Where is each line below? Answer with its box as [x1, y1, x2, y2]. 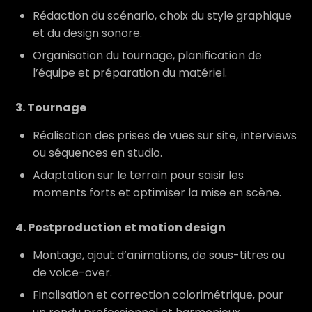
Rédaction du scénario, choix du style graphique [33, 8, 292, 24]
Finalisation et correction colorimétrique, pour [33, 287, 283, 303]
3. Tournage [15, 100, 86, 116]
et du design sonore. [33, 25, 142, 41]
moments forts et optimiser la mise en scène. [33, 185, 281, 201]
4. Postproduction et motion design [15, 219, 226, 235]
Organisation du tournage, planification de [33, 47, 262, 63]
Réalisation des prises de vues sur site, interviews [33, 127, 297, 143]
